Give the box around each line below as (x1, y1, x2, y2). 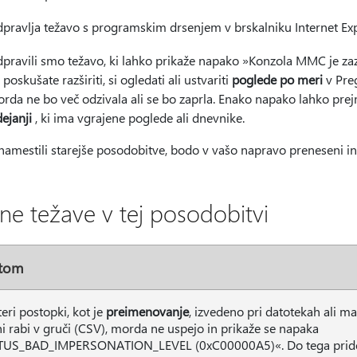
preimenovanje (106, 303, 189, 320)
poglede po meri (232, 71, 323, 88)
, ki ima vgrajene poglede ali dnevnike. (32, 109, 245, 126)
